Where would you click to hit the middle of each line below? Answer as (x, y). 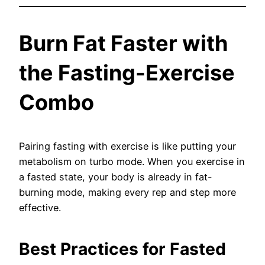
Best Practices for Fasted (122, 249)
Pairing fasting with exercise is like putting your (127, 146)
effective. (40, 208)
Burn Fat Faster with (123, 43)
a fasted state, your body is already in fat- (116, 177)
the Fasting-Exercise (127, 73)
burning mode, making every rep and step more (127, 193)
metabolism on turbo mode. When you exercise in (132, 162)
